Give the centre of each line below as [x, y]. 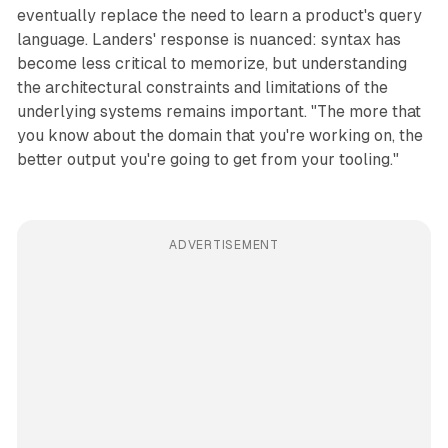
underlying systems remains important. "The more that [218, 112]
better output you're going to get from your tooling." [207, 160]
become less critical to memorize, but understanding [211, 64]
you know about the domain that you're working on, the [219, 136]
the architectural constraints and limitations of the [202, 88]
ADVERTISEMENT [224, 245]
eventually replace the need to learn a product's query [219, 16]
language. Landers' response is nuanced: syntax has [208, 40]
